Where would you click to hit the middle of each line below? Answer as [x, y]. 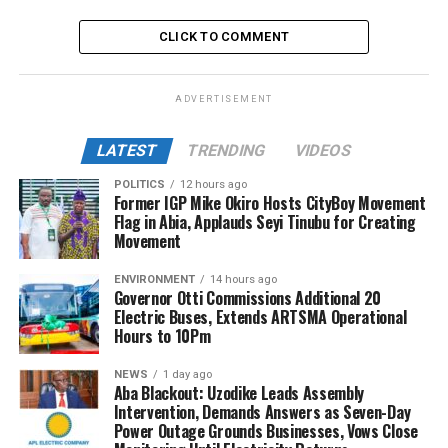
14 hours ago [243, 280]
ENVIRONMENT [154, 280]
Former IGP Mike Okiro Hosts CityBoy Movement [269, 203]
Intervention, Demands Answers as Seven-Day [262, 412]
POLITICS [139, 185]
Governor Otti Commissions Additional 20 [247, 298]
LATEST [127, 151]
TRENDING [226, 151]
